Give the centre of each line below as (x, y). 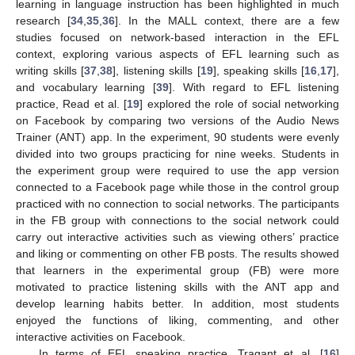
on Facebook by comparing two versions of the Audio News (177, 120)
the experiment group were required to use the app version (177, 170)
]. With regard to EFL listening (254, 87)
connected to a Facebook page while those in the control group (177, 187)
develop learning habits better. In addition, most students (177, 303)
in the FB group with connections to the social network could (177, 220)
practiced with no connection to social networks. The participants (177, 204)
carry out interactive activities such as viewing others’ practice (177, 237)
